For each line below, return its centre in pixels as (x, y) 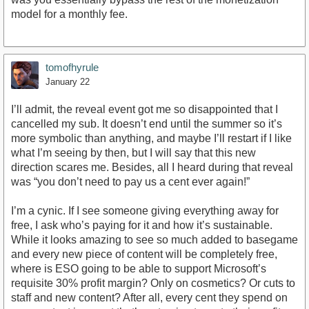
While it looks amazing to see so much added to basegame (154, 239)
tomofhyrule (72, 67)
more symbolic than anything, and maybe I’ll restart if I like (151, 138)
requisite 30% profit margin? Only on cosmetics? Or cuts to (153, 283)
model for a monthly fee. (69, 14)
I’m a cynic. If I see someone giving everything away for (145, 210)
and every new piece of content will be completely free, (144, 254)
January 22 (68, 81)
